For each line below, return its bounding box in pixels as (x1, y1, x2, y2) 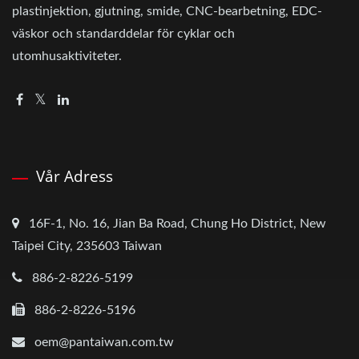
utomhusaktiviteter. (12, 49, 122, 63)
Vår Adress (36, 165, 113, 187)
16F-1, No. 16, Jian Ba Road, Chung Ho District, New (29, 216, 326, 230)
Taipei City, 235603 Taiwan (12, 239, 162, 252)
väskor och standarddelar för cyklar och (12, 26, 235, 40)
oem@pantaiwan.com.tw (34, 335, 174, 349)
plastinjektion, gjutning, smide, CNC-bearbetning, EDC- (12, 4, 322, 18)
